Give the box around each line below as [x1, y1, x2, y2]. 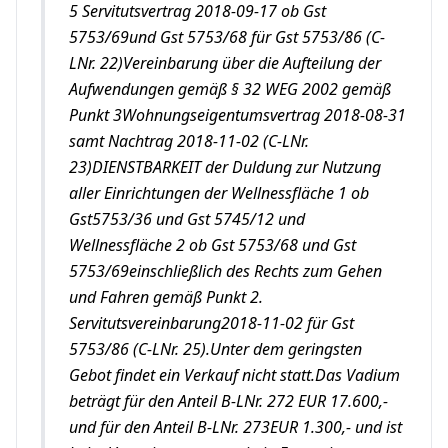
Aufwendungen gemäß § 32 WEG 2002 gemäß [69, 78, 391, 100]
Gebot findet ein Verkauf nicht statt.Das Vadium [69, 364, 400, 386]
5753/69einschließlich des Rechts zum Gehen [69, 260, 382, 282]
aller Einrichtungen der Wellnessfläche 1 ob [69, 182, 369, 204]
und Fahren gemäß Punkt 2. [69, 286, 263, 308]
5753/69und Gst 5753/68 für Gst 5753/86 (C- [69, 26, 385, 48]
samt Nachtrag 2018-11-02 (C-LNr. [69, 130, 309, 152]
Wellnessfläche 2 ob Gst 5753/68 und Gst [69, 234, 356, 256]
